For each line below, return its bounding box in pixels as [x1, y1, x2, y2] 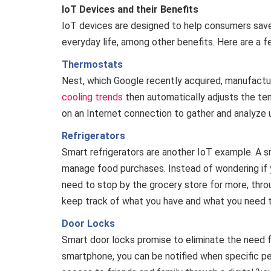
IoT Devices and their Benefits [62, 4, 198, 15]
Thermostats [62, 59, 123, 70]
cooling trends [62, 91, 123, 103]
